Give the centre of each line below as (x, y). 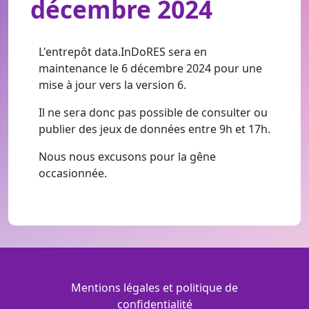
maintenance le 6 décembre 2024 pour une (150, 68)
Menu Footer (78, 283)
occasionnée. (73, 173)
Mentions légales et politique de (154, 287)
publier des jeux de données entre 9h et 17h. (154, 129)
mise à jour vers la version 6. (112, 84)
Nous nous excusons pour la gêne (127, 156)
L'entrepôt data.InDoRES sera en (123, 51)
